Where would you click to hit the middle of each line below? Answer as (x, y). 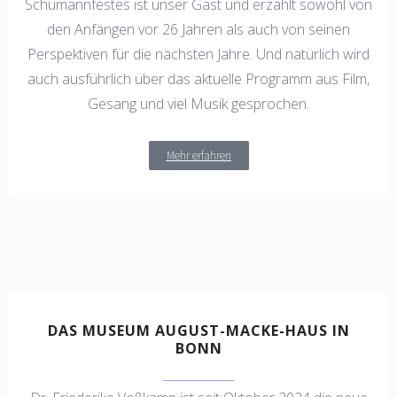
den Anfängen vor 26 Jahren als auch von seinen (198, 29)
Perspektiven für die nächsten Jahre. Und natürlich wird (198, 54)
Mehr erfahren (198, 155)
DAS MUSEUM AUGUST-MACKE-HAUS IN (198, 330)
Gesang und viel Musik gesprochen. (198, 103)
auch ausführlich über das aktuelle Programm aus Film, (198, 78)
